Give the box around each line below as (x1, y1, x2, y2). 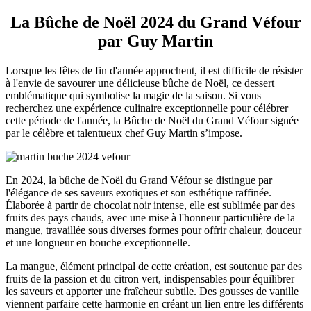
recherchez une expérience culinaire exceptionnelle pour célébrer (6, 101, 288, 114)
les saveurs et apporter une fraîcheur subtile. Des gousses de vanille (6, 285, 299, 297)
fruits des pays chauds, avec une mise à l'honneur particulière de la (6, 211, 295, 224)
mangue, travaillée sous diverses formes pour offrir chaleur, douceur (6, 224, 301, 236)
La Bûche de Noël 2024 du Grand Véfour (10, 12, 301, 31)
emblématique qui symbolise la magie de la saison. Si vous (6, 89, 261, 101)
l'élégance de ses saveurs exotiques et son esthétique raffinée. (6, 186, 271, 199)
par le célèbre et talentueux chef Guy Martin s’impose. (6, 126, 242, 139)
